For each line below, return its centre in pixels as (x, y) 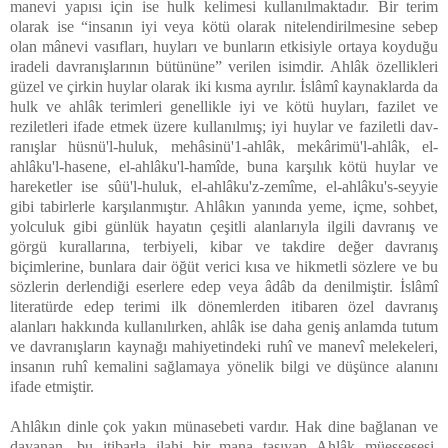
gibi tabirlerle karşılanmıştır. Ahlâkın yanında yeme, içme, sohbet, (224, 206)
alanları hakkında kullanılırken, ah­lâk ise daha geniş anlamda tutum (224, 326)
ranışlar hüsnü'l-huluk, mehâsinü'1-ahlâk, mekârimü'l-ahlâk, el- (224, 146)
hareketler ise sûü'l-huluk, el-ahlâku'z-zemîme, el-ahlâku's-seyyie (224, 186)
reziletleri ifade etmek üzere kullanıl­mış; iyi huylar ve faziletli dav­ (224, 126)
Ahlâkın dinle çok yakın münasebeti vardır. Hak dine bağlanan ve (224, 426)
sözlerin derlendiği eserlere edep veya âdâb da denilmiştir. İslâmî (224, 286)
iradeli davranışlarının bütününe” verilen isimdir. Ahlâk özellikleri (224, 66)
